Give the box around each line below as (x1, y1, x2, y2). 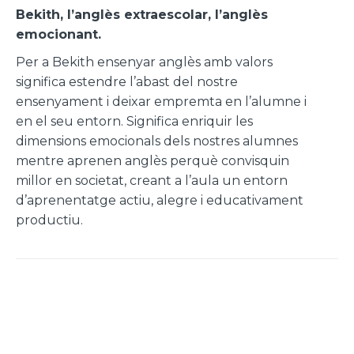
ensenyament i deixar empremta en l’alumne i (16, 93, 307, 109)
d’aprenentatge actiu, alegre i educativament (16, 192, 303, 208)
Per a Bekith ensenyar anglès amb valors (16, 54, 273, 70)
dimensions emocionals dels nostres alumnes (16, 133, 298, 149)
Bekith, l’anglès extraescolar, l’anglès (16, 6, 268, 22)
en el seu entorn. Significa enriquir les (16, 113, 253, 129)
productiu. (16, 212, 83, 228)
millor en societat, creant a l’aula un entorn (16, 172, 288, 188)
